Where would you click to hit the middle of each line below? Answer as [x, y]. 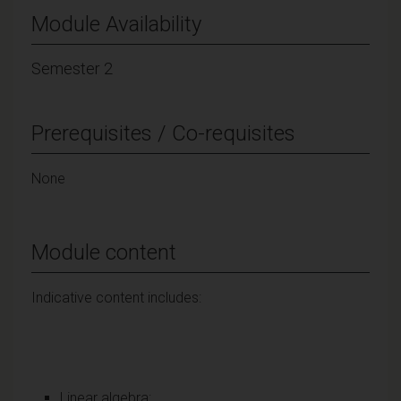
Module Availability [116, 24]
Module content [104, 252]
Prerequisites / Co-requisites [163, 133]
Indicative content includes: [116, 297]
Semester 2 [72, 68]
